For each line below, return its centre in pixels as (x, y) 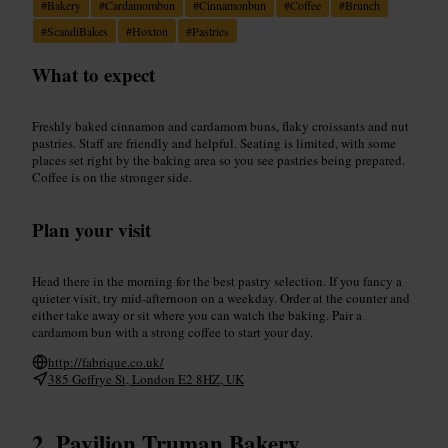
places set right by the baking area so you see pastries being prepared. (218, 159)
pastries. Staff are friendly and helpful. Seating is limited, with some (214, 142)
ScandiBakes (77, 30)
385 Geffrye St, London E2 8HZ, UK (146, 378)
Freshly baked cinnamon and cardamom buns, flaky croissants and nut (220, 125)
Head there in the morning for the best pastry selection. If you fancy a (217, 280)
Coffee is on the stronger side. (112, 176)
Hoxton (150, 30)
